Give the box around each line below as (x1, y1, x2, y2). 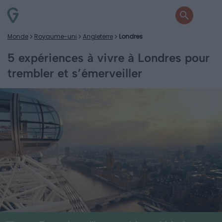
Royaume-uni (34, 32, 77, 41)
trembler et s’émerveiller (7, 66, 142, 80)
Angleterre (83, 32, 113, 41)
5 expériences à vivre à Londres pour (7, 51, 210, 65)
